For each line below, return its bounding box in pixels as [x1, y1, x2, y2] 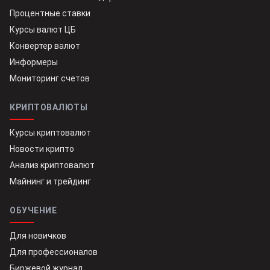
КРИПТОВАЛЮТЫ [10, 102, 87, 113]
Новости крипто [10, 144, 74, 154]
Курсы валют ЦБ [10, 25, 76, 35]
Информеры [10, 57, 58, 67]
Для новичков [10, 231, 66, 241]
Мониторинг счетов [10, 74, 90, 84]
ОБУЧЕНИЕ [10, 206, 57, 216]
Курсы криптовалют [10, 128, 91, 138]
